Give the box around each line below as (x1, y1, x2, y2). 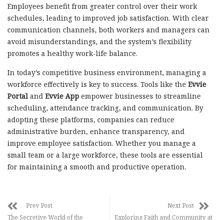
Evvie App (45, 91, 79, 101)
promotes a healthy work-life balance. (7, 49, 137, 58)
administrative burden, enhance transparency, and (7, 127, 185, 137)
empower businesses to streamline (79, 91, 201, 101)
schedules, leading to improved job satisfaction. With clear (7, 13, 209, 23)
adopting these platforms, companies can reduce (7, 115, 174, 125)
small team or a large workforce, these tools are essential (7, 150, 203, 160)
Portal (7, 91, 28, 101)
